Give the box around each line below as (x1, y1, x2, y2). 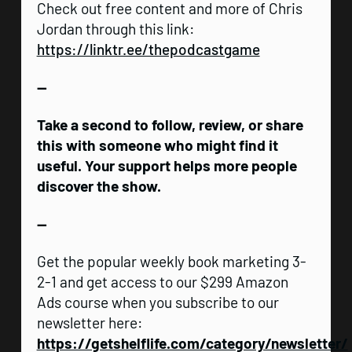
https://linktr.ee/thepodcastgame (36, 39, 260, 58)
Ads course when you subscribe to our (36, 292, 279, 311)
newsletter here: (36, 313, 143, 332)
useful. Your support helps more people (36, 156, 297, 174)
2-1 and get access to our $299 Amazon (36, 272, 288, 291)
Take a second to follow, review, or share (36, 115, 303, 134)
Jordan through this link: (36, 19, 195, 38)
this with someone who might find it (36, 135, 278, 154)
